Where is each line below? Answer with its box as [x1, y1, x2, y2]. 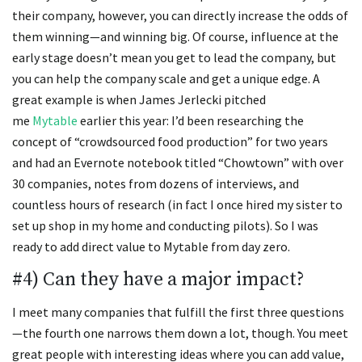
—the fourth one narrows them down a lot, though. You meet [12, 325, 348, 342]
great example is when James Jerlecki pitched [12, 90, 266, 107]
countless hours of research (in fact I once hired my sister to [12, 196, 343, 213]
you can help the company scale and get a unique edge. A [12, 69, 320, 86]
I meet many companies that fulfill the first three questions [12, 304, 344, 321]
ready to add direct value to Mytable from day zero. [12, 238, 290, 255]
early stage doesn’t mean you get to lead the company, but [12, 48, 336, 65]
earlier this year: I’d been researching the [78, 112, 304, 128]
